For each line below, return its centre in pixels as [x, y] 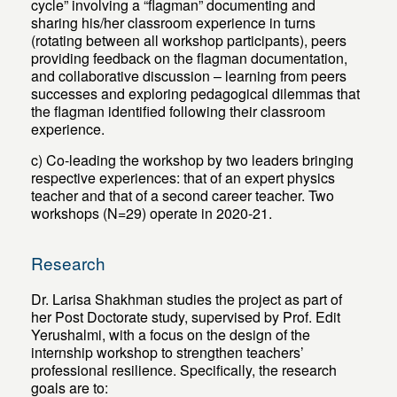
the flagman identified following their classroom [179, 112]
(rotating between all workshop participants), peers [189, 41]
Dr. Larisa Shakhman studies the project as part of [187, 300]
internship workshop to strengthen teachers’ [168, 353]
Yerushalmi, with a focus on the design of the [171, 335]
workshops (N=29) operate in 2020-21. [152, 214]
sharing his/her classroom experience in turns [174, 23]
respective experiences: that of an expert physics [183, 178]
